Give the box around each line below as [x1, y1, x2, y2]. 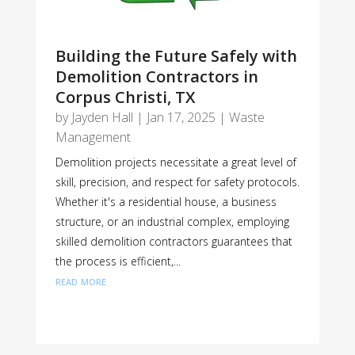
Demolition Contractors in [55, 66, 258, 88]
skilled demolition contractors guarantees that [55, 234, 292, 250]
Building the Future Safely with [55, 45, 297, 67]
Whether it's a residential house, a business [55, 194, 277, 210]
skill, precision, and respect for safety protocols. [55, 174, 300, 190]
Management [55, 128, 131, 147]
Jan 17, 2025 [146, 109, 216, 127]
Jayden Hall [71, 109, 133, 127]
